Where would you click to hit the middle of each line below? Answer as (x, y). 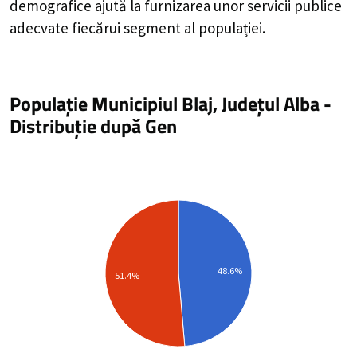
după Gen (137, 126)
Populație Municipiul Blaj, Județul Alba (165, 103)
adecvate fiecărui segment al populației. (137, 28)
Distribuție (53, 126)
